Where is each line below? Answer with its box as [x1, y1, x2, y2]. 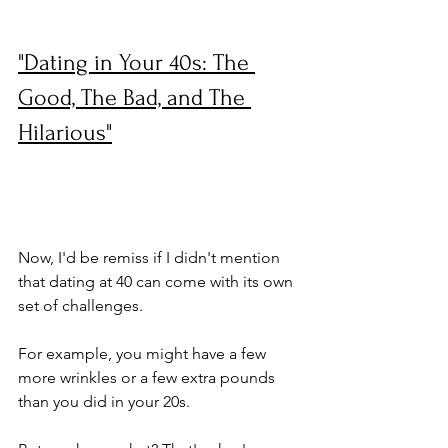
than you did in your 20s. [18, 392, 194, 411]
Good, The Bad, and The [18, 84, 251, 111]
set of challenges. [18, 296, 147, 315]
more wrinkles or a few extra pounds [18, 368, 279, 387]
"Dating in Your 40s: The [18, 49, 255, 76]
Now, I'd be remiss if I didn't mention [18, 248, 284, 267]
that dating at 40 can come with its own [18, 272, 297, 291]
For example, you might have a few [18, 344, 270, 363]
